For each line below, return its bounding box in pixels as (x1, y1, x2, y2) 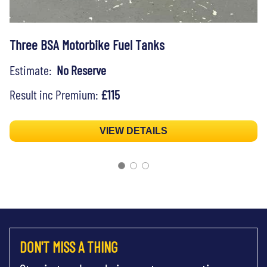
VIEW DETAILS (100, 125, 167, 136)
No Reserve (57, 61, 106, 77)
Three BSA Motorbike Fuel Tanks (10, 36, 164, 53)
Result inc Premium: (10, 86, 101, 102)
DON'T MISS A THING (20, 237, 117, 256)
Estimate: (10, 61, 57, 77)
